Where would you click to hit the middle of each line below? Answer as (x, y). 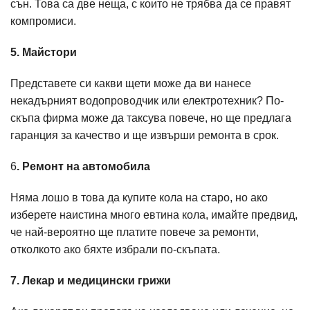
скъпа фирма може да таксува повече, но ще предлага (151, 118)
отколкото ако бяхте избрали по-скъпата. (117, 249)
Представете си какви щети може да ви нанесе (131, 83)
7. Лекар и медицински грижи (91, 281)
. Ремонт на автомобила (83, 166)
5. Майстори (44, 52)
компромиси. (45, 21)
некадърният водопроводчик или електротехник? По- (147, 101)
